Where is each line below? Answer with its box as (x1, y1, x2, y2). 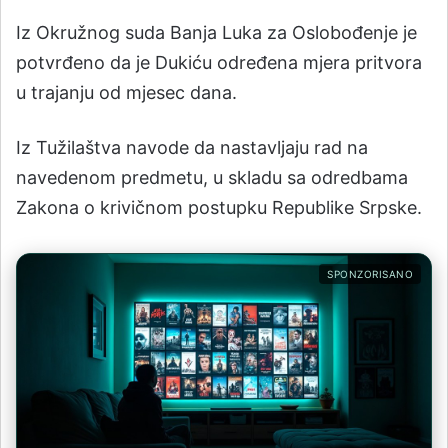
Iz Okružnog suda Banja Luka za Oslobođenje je (16, 21, 417, 43)
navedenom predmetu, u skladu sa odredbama (16, 166, 408, 188)
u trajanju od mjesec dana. (16, 81, 237, 103)
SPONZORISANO (327, 267, 413, 280)
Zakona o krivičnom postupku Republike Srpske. (16, 196, 422, 218)
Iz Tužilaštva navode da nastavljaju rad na (16, 136, 368, 158)
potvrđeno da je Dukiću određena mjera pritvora (16, 51, 422, 73)
